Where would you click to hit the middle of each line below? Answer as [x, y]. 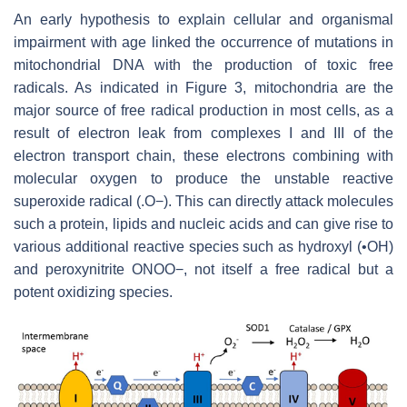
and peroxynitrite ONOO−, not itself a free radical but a [203, 269]
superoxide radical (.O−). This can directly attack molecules [203, 201]
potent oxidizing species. [93, 292]
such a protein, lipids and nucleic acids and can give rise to [203, 223]
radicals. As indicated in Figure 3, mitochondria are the [203, 87]
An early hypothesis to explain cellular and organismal [203, 19]
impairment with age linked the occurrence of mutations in [203, 42]
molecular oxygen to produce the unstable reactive [203, 178]
